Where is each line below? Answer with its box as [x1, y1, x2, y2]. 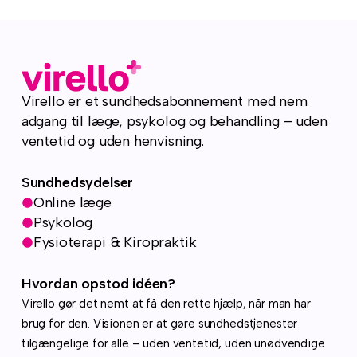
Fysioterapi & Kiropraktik [33, 233, 197, 252]
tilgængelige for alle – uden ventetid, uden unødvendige [21, 336, 325, 351]
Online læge [33, 194, 112, 212]
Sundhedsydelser [21, 174, 134, 192]
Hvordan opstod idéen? [21, 275, 176, 293]
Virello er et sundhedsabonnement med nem [21, 92, 308, 111]
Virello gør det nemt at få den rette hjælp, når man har [21, 296, 311, 312]
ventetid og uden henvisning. [21, 132, 204, 151]
